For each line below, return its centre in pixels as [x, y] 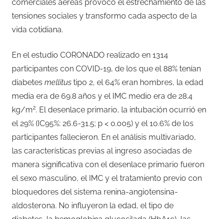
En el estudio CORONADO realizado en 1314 [90, 55]
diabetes [28, 82]
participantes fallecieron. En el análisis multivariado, [104, 137]
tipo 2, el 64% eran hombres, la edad [137, 82]
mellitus [58, 82]
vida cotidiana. [37, 29]
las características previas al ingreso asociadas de [102, 151]
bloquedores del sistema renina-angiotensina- [95, 192]
